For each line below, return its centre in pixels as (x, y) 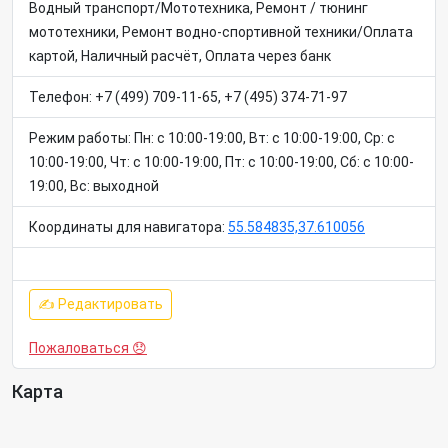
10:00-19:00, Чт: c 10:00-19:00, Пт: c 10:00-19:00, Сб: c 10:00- (221, 162)
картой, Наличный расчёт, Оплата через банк (180, 56)
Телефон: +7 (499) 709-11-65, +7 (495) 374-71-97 (188, 97)
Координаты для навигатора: (128, 227)
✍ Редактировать (100, 304)
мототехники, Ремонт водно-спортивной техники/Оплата (221, 32)
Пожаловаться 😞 (88, 348)
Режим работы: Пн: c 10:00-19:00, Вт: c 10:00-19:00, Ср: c (212, 138)
